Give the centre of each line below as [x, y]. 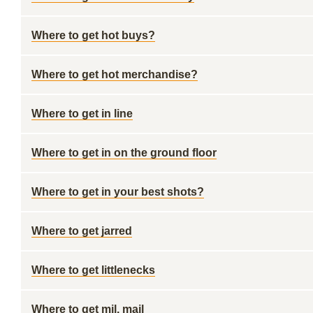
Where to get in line [82, 114]
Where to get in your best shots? [118, 192]
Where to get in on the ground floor [124, 153]
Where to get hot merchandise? [115, 74]
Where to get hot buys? [93, 35]
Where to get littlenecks [93, 270]
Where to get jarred [82, 231]
